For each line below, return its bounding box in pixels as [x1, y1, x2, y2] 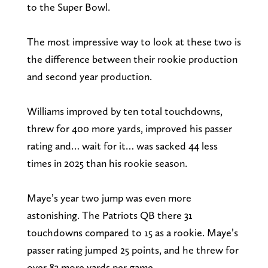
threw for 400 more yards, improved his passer [26, 121, 232, 135]
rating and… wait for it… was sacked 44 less [26, 139, 218, 152]
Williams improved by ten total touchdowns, [26, 104, 223, 117]
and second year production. [26, 69, 152, 83]
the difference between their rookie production [26, 52, 237, 65]
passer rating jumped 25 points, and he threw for [26, 243, 239, 256]
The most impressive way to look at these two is [26, 35, 241, 48]
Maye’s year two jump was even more [26, 191, 191, 204]
